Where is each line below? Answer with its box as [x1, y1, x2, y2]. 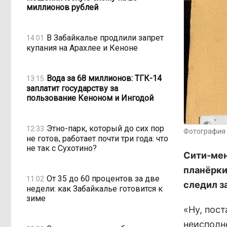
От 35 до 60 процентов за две [47, 173, 160, 183]
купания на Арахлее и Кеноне [26, 43, 138, 53]
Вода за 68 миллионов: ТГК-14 [47, 73, 162, 83]
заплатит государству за [26, 84, 118, 93]
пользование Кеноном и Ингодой [26, 93, 154, 103]
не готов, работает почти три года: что [26, 134, 168, 143]
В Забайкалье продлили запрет [47, 32, 164, 43]
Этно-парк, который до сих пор [47, 123, 164, 133]
